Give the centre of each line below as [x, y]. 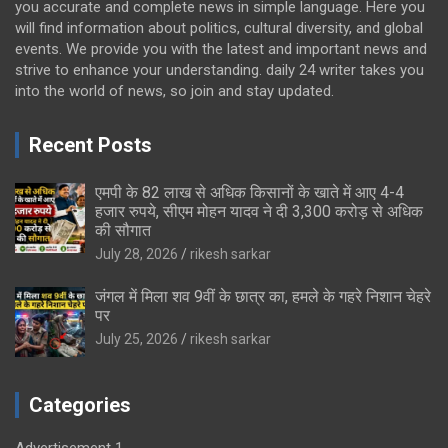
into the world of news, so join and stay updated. [174, 90]
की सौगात [123, 230]
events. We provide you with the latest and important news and [221, 48]
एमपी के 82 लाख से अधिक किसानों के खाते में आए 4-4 [249, 192]
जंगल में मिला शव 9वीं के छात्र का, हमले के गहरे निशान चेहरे [263, 296]
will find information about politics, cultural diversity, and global [219, 27]
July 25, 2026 [136, 338]
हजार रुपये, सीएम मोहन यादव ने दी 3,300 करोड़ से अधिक [259, 211]
